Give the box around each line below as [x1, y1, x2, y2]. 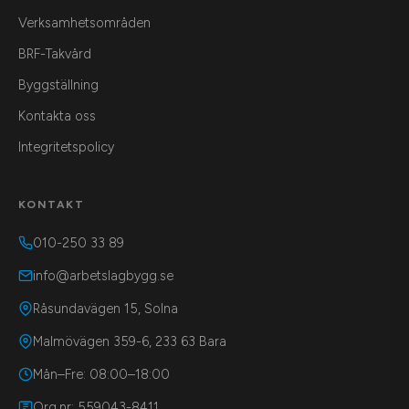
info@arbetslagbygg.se [33, 267, 173, 284]
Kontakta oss [18, 107, 96, 124]
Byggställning [18, 76, 99, 93]
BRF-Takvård [18, 45, 91, 62]
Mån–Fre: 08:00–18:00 [33, 365, 170, 383]
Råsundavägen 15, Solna [33, 299, 178, 317]
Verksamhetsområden [18, 14, 151, 31]
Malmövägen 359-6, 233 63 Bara [33, 332, 226, 350]
